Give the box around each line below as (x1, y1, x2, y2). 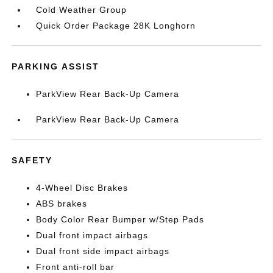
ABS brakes (36, 199, 88, 208)
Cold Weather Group (36, 5, 127, 15)
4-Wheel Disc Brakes (36, 183, 129, 193)
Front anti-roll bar (36, 262, 115, 272)
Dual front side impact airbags (36, 246, 170, 256)
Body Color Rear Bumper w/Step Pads (36, 214, 205, 224)
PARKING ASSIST (12, 62, 100, 71)
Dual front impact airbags (36, 230, 149, 240)
